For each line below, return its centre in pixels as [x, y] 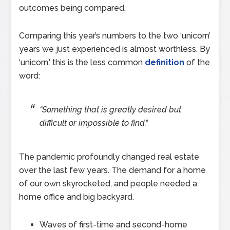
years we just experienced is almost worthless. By [115, 49]
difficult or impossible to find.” [94, 123]
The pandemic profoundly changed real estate [109, 157]
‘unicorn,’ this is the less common [82, 63]
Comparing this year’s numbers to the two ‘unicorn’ [115, 36]
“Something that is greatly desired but [111, 110]
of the [197, 63]
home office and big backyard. [77, 197]
